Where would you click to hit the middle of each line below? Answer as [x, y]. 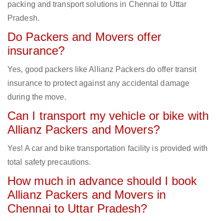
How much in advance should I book [102, 181]
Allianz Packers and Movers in [87, 195]
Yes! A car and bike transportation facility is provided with [108, 148]
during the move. [37, 97]
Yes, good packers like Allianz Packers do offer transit [102, 70]
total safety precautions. [49, 162]
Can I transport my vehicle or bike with [108, 116]
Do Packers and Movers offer [84, 37]
